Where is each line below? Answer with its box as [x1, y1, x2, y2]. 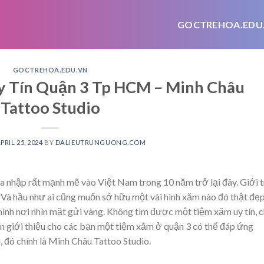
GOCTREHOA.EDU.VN [12, 66, 88, 74]
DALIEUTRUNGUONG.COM [55, 138, 146, 146]
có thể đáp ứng [191, 220, 253, 232]
